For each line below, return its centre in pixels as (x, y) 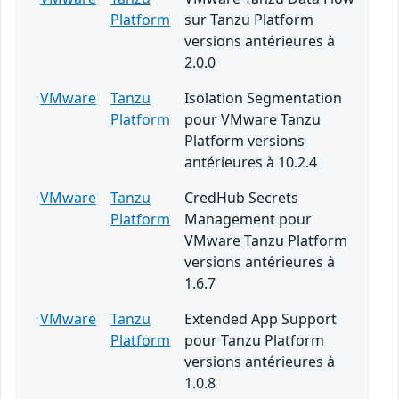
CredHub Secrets (241, 197)
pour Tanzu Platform (254, 340)
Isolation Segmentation (263, 98)
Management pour (248, 219)
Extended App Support (261, 318)
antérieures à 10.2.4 (251, 162)
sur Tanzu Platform (249, 19)
